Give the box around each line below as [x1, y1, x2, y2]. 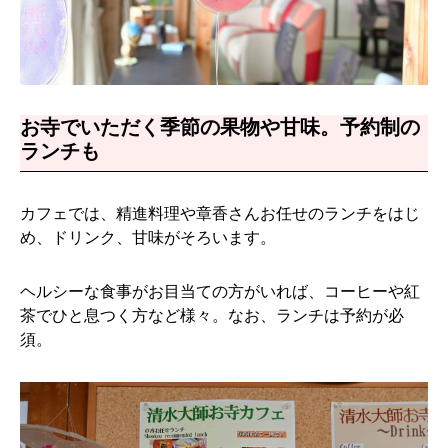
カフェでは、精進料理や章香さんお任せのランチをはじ [20, 204, 420, 222]
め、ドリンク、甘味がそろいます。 [20, 228, 276, 246]
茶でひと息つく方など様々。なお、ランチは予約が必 [20, 306, 404, 324]
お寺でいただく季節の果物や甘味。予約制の [20, 115, 420, 138]
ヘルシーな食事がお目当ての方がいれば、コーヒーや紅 [20, 282, 420, 300]
